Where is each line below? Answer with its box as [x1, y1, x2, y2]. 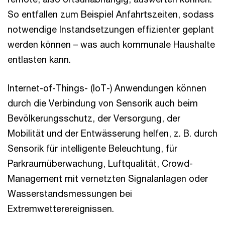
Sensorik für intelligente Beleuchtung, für [8, 143, 177, 154]
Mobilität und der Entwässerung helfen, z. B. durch [8, 128, 217, 139]
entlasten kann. [8, 54, 71, 65]
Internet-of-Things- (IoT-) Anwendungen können [8, 82, 206, 93]
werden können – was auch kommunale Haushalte [8, 39, 215, 50]
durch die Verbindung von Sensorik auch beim [8, 97, 198, 108]
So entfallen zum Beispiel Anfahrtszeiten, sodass [8, 9, 214, 20]
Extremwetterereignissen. [8, 203, 114, 214]
